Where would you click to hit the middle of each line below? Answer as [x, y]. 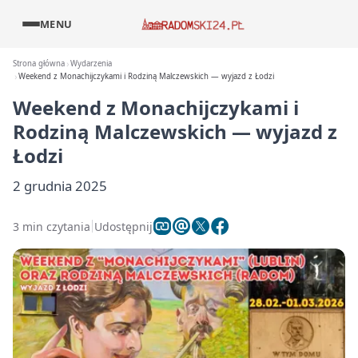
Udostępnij [123, 226]
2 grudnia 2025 [60, 186]
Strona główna [39, 64]
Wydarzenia [91, 64]
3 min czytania [52, 226]
